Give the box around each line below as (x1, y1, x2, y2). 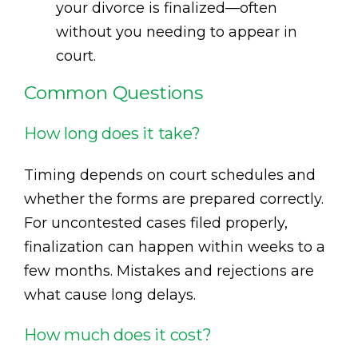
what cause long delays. (24, 285, 196, 304)
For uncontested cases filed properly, (24, 213, 288, 232)
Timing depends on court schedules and (24, 165, 316, 184)
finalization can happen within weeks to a (24, 237, 325, 256)
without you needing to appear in (56, 22, 297, 41)
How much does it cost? (24, 324, 212, 344)
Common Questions (24, 81, 203, 104)
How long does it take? (24, 123, 201, 143)
